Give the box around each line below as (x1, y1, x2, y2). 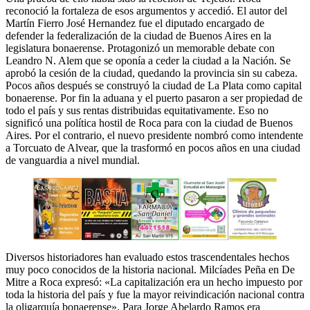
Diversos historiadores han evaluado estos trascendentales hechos (6, 251, 289, 264)
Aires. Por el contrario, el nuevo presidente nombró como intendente (6, 129, 303, 141)
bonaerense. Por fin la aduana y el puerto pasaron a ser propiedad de (6, 91, 302, 104)
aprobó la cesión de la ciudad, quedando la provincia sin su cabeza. (6, 66, 298, 79)
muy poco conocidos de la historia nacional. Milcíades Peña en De (6, 264, 295, 276)
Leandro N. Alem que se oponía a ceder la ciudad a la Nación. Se (6, 54, 291, 66)
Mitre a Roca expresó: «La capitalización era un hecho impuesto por (6, 276, 302, 289)
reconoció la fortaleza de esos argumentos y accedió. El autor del (6, 4, 287, 17)
